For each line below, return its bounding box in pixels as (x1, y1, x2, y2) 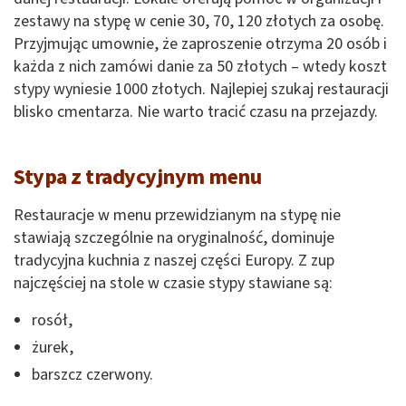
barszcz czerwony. (32, 363, 153, 387)
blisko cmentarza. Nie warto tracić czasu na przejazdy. (14, 101, 378, 124)
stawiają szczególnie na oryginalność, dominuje (14, 227, 334, 250)
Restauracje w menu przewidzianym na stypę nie (14, 204, 341, 227)
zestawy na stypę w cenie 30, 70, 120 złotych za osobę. (14, 10, 384, 34)
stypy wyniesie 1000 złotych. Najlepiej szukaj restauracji (14, 78, 389, 101)
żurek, (32, 336, 73, 360)
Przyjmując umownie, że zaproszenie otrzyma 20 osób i (14, 33, 387, 56)
